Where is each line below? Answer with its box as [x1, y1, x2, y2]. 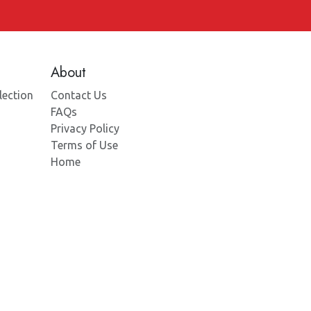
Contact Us [51, 89, 107, 101]
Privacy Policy [51, 122, 119, 135]
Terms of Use [51, 139, 118, 151]
